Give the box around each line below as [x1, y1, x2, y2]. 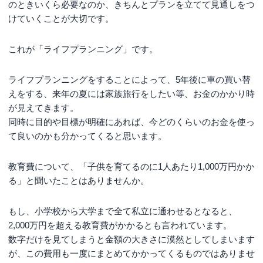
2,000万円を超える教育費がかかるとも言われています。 [8, 220, 232, 230]
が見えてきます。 [8, 102, 79, 113]
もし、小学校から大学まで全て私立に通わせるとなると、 [8, 205, 237, 216]
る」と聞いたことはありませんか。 [8, 175, 149, 186]
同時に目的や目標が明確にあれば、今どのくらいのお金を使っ [8, 116, 255, 127]
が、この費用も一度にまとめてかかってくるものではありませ [8, 248, 255, 258]
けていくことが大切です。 [8, 13, 114, 23]
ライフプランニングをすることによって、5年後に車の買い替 [8, 74, 251, 85]
